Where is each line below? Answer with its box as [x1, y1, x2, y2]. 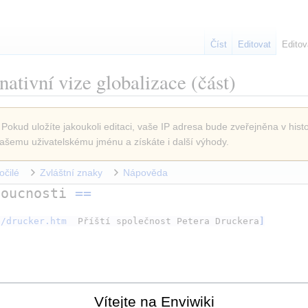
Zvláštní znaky [40, 167, 102, 179]
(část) [186, 69, 236, 95]
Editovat [238, 39, 272, 50]
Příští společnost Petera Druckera [78, 215, 260, 226]
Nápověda [123, 167, 168, 179]
